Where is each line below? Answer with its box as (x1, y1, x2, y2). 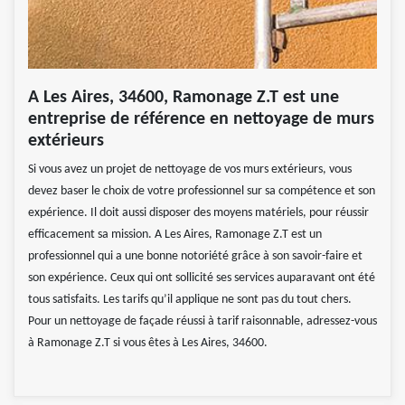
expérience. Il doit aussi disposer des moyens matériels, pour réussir (28, 206, 369, 221)
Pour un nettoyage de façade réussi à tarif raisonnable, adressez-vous (28, 315, 377, 329)
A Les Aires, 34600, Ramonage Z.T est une (28, 89, 339, 108)
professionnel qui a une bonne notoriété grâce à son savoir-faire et (28, 250, 363, 264)
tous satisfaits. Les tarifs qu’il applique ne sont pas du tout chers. (28, 293, 352, 307)
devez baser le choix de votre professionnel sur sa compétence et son (28, 184, 375, 199)
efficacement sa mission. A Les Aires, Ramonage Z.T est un (28, 228, 322, 242)
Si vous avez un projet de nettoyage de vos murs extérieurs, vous (28, 163, 352, 177)
